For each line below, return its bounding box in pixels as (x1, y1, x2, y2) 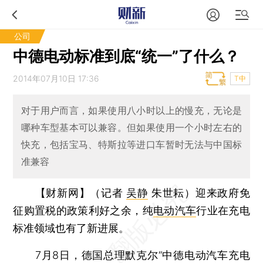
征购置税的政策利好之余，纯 (13, 204, 153, 217)
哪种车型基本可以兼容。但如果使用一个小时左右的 (21, 122, 242, 134)
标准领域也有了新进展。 (13, 221, 130, 234)
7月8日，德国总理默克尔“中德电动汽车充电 (13, 248, 250, 261)
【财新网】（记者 (35, 186, 127, 199)
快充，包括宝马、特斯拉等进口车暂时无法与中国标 (21, 139, 242, 151)
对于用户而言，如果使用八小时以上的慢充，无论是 (21, 104, 242, 117)
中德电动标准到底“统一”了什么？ (13, 47, 240, 65)
